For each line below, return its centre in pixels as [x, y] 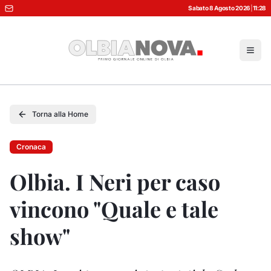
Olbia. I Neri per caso [115, 181]
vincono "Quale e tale [114, 209]
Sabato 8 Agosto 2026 [219, 8]
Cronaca [31, 147]
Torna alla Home [60, 114]
